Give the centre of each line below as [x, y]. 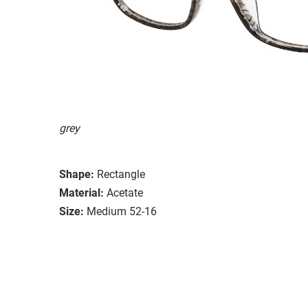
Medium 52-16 [122, 211]
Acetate [125, 192]
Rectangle [121, 174]
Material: [81, 192]
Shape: [77, 174]
